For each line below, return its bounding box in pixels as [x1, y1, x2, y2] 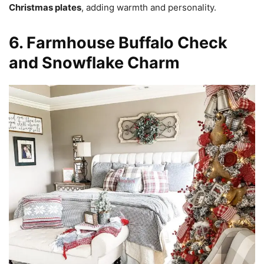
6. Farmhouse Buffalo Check [9, 33, 227, 53]
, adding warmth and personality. [81, 2, 216, 14]
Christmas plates [9, 2, 81, 14]
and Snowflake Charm [9, 53, 180, 73]
